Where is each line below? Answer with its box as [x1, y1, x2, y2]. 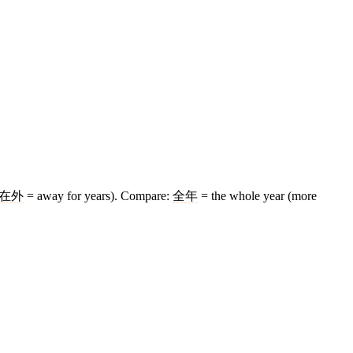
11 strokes [303, 307, 340, 317]
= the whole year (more [198, 189, 317, 203]
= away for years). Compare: [24, 189, 173, 203]
